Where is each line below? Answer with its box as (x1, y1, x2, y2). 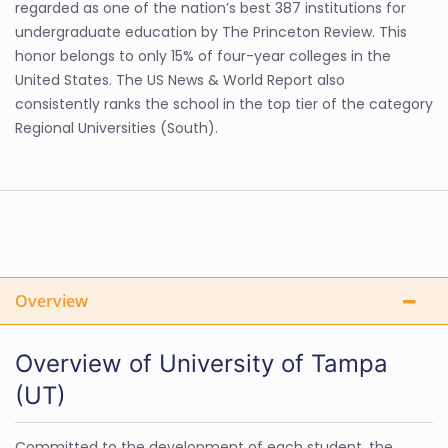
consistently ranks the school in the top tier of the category (15, 94, 433, 114)
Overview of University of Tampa (15, 349, 388, 378)
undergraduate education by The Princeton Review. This (15, 22, 407, 42)
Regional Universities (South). (15, 118, 218, 138)
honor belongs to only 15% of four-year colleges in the (15, 46, 391, 66)
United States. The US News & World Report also (15, 70, 345, 90)
